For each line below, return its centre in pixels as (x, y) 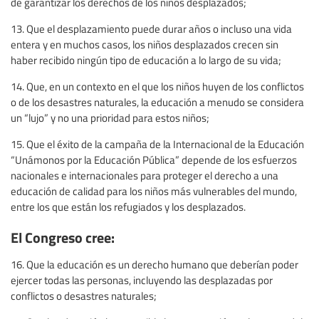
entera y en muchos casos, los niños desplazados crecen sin (145, 44)
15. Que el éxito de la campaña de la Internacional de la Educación (157, 143)
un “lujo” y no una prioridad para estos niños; (110, 117)
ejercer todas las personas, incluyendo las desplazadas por (142, 280)
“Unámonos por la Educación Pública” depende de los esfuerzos (154, 159)
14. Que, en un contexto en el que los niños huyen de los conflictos (157, 86)
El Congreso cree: (63, 237)
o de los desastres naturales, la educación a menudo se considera (157, 101)
